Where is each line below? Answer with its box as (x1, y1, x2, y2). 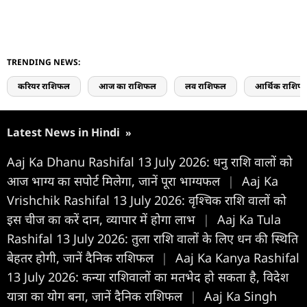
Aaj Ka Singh (204, 287, 277, 304)
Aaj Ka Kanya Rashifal (175, 249, 299, 266)
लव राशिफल (185, 79, 226, 92)
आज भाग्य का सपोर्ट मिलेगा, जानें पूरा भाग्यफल (7, 172, 223, 189)
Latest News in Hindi (7, 124, 123, 140)
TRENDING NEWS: (7, 56, 80, 68)
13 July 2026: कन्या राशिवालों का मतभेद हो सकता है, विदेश (7, 268, 288, 285)
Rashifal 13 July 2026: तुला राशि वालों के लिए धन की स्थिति (7, 230, 298, 247)
